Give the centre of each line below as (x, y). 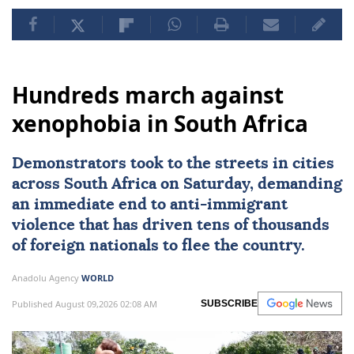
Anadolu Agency (47, 278)
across (38, 185)
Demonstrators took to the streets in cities (173, 164)
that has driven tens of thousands (202, 226)
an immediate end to (91, 205)
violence (43, 226)
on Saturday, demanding (249, 185)
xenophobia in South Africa (160, 124)
